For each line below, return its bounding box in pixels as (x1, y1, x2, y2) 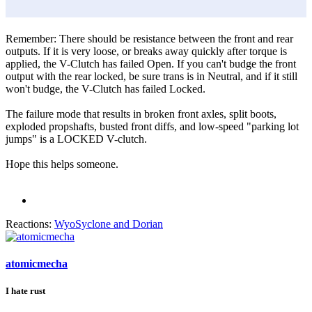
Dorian (132, 217, 163, 230)
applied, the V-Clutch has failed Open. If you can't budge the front (6, 57, 296, 70)
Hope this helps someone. (6, 157, 118, 170)
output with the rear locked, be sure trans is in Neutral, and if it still (6, 70, 297, 82)
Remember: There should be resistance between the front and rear (6, 32, 293, 45)
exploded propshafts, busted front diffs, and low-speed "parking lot (6, 120, 299, 132)
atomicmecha (6, 258, 68, 270)
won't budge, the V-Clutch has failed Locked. (6, 82, 205, 95)
